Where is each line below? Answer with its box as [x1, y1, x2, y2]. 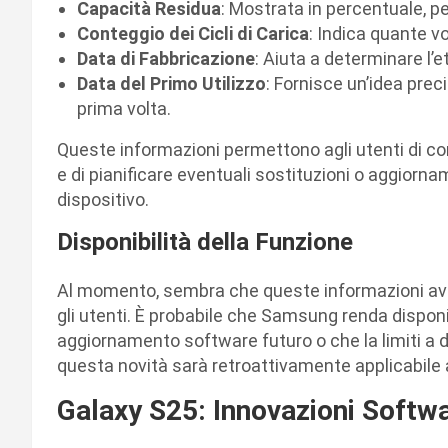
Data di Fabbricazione [77, 47, 255, 69]
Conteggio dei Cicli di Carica [77, 22, 309, 44]
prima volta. [77, 97, 171, 119]
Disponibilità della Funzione [57, 227, 353, 256]
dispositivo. [57, 188, 149, 210]
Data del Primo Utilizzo [77, 72, 266, 94]
